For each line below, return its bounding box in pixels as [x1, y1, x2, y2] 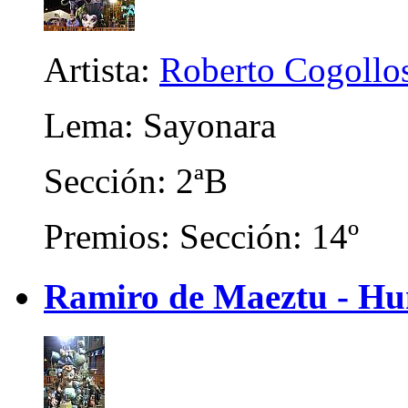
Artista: [44, 49, 159, 89]
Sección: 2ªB [44, 160, 228, 200]
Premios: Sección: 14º [44, 216, 359, 256]
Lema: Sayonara [44, 105, 276, 145]
